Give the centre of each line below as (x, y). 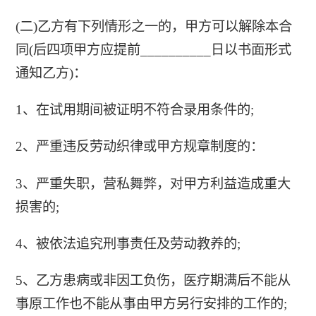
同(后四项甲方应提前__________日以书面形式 (153, 49)
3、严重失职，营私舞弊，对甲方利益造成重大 (153, 183)
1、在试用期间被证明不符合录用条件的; (134, 110)
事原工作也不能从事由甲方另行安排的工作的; (151, 304)
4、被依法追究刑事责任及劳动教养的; (128, 243)
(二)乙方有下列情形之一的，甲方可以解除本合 (153, 26)
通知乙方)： (51, 73)
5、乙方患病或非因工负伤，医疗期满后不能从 (153, 281)
